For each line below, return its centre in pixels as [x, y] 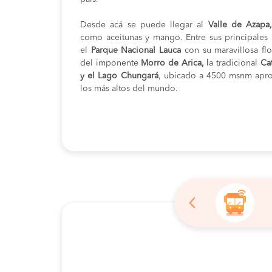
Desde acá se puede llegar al [144, 25]
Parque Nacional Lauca [134, 50]
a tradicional [235, 63]
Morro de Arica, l [174, 63]
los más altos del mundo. [129, 89]
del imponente [109, 63]
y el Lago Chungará [119, 76]
